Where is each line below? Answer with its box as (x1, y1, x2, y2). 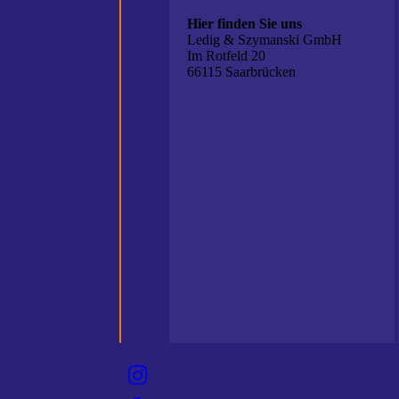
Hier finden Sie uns (187, 16, 303, 31)
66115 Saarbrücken (187, 64, 297, 79)
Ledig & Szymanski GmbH (187, 32, 343, 47)
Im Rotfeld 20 (187, 48, 266, 63)
